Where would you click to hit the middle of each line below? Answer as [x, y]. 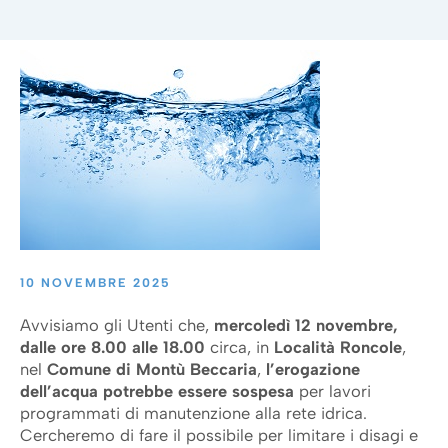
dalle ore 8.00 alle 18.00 [112, 347]
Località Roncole [335, 347]
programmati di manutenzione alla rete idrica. [193, 413]
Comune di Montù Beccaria [152, 369]
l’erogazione [313, 369]
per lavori [332, 391]
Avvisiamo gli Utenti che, [117, 325]
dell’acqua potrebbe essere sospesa [157, 391]
